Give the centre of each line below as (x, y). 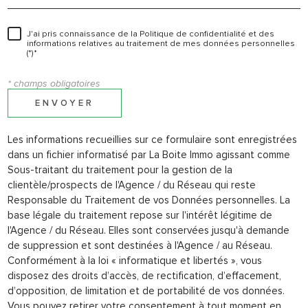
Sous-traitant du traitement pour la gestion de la (120, 169)
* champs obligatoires (54, 84)
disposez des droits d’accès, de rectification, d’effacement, (144, 275)
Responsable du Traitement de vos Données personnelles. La (149, 200)
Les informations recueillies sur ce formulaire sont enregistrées (152, 139)
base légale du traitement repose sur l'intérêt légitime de (140, 215)
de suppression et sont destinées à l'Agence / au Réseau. (140, 245)
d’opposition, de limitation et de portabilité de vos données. (146, 290)
